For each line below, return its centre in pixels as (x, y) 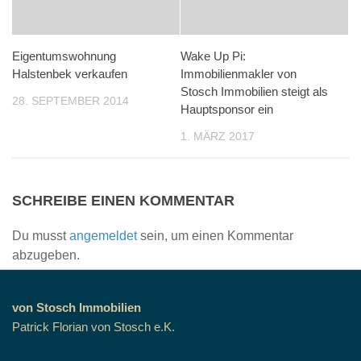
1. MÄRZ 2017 (218, 136)
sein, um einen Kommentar (215, 236)
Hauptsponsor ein (227, 109)
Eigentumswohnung (64, 56)
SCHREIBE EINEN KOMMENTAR (123, 201)
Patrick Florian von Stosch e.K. (93, 327)
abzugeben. (46, 255)
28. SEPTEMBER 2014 (71, 100)
